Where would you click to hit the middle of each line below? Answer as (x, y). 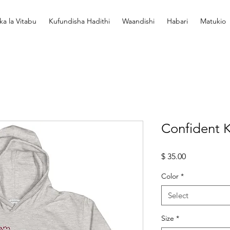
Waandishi (138, 21)
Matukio (213, 21)
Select (178, 195)
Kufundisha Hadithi (79, 21)
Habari (177, 21)
